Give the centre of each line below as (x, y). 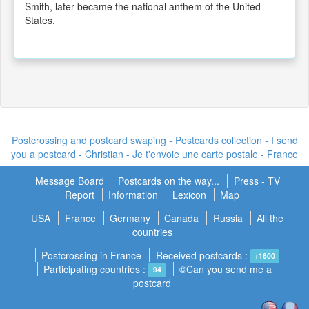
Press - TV (257, 180)
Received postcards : (203, 255)
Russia (228, 218)
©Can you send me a (226, 269)
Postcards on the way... (170, 180)
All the (270, 218)
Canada (182, 218)
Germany (130, 218)
